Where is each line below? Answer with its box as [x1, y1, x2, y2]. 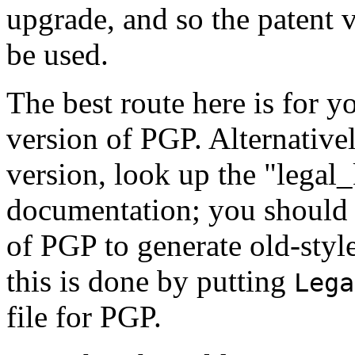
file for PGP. [6, 300, 162, 334]
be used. [6, 37, 109, 72]
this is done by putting [6, 264, 294, 299]
